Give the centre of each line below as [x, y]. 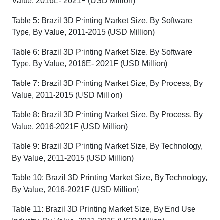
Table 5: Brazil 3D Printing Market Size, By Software [102, 20]
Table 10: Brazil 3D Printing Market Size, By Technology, [110, 178]
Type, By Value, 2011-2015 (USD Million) [83, 32]
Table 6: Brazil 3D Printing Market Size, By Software [102, 52]
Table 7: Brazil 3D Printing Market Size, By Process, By [107, 83]
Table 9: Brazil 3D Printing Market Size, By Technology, [107, 146]
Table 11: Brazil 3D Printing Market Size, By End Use [104, 209]
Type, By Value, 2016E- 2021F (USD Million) [90, 64]
